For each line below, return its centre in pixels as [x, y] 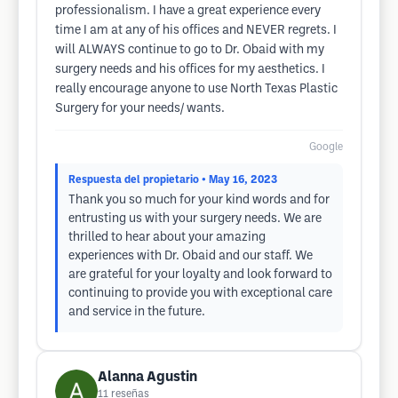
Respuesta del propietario [134, 180]
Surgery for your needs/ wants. [140, 109]
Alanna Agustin [147, 377]
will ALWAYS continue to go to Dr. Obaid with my [190, 50]
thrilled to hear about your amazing [167, 238]
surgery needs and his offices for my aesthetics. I [190, 70]
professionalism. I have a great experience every [188, 11]
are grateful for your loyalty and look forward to [200, 275]
